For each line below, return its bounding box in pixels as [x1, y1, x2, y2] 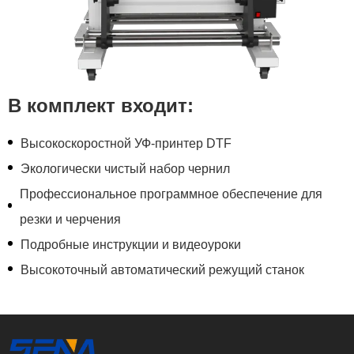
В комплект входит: [8, 94, 194, 116]
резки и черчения [19, 212, 121, 226]
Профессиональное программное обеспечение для [19, 186, 322, 201]
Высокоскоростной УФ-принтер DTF [21, 136, 232, 150]
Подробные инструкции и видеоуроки [21, 237, 241, 251]
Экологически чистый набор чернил [21, 161, 230, 175]
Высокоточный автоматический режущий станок [21, 262, 304, 277]
